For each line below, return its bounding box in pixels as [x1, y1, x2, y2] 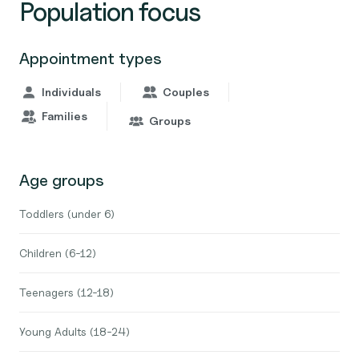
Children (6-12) [19, 246, 96, 260]
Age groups [19, 171, 104, 190]
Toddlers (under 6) [19, 207, 115, 220]
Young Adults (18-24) [19, 325, 130, 338]
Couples [163, 85, 209, 99]
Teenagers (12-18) [19, 285, 114, 299]
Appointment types [19, 49, 162, 68]
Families [42, 109, 87, 123]
